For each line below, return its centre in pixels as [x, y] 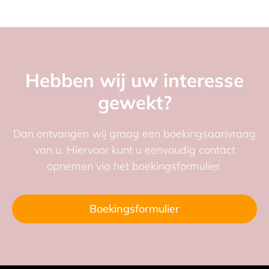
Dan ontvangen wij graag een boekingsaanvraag [134, 133]
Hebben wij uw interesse [134, 80]
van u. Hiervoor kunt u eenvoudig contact [134, 150]
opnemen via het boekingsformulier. [134, 166]
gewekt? [134, 102]
